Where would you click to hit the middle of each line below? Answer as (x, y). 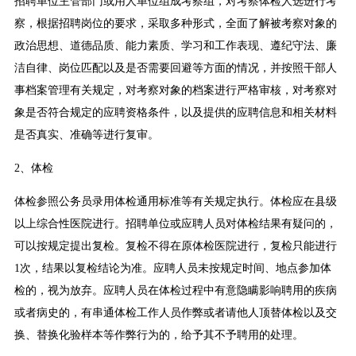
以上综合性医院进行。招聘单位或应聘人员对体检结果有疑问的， (175, 224)
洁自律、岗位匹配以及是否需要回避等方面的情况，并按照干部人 (175, 68)
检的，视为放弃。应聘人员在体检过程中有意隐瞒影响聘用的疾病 (175, 291)
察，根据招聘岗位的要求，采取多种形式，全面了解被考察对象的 (175, 24)
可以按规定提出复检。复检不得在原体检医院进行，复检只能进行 (175, 246)
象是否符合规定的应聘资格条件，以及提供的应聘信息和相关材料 (175, 113)
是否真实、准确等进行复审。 (86, 135)
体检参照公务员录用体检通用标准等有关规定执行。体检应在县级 (175, 202)
